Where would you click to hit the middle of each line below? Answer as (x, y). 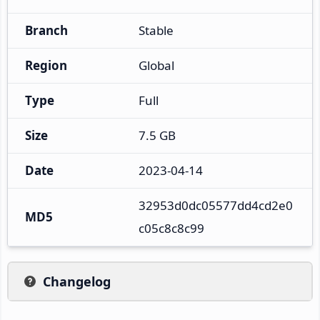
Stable (156, 30)
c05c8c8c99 (171, 228)
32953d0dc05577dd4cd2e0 (216, 205)
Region (46, 65)
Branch (46, 30)
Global (156, 65)
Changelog (77, 281)
